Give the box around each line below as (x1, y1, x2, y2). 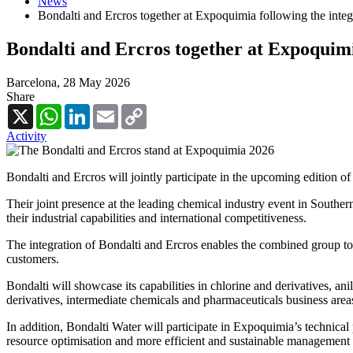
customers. (6, 251, 59, 266)
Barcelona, (6, 75, 63, 89)
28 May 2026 (63, 75, 130, 89)
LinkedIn (90, 102, 136, 117)
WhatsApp (61, 102, 115, 117)
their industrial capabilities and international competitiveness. (6, 210, 307, 225)
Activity (6, 128, 46, 143)
